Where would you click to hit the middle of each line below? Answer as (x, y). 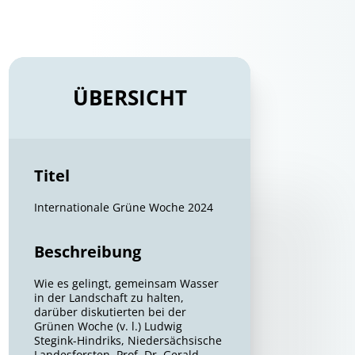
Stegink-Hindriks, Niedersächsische (128, 340)
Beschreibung (88, 252)
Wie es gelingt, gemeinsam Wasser (127, 283)
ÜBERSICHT (130, 97)
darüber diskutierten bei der (111, 312)
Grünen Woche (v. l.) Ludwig (109, 326)
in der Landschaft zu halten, (109, 298)
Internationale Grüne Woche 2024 (124, 207)
